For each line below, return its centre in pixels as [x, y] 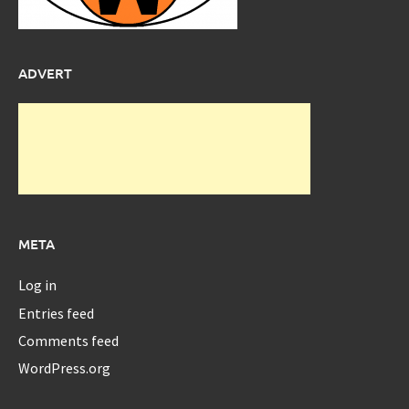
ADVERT [45, 73]
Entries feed [56, 313]
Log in [37, 285]
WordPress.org [64, 368]
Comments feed [68, 340]
